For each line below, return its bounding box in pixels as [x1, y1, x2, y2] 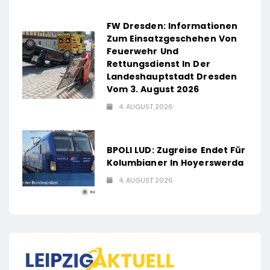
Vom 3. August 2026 [106, 83, 199, 96]
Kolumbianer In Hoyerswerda [106, 157, 244, 169]
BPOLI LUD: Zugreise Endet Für [106, 144, 246, 157]
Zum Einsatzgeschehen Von [106, 33, 237, 45]
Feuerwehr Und [106, 45, 178, 58]
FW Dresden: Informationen [106, 20, 238, 33]
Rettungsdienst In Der [106, 58, 210, 71]
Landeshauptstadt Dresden [106, 71, 237, 83]
